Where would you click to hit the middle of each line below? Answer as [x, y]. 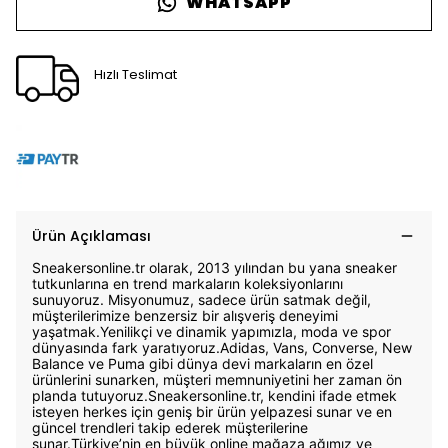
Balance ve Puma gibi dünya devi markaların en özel [202, 363]
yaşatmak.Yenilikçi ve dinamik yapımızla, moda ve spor [211, 331]
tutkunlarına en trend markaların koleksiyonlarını [187, 283]
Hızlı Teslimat [136, 74]
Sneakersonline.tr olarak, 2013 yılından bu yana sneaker [214, 267]
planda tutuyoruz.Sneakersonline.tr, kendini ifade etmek [214, 395]
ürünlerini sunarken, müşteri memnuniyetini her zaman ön [217, 379]
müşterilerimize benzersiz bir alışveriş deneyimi [185, 315]
